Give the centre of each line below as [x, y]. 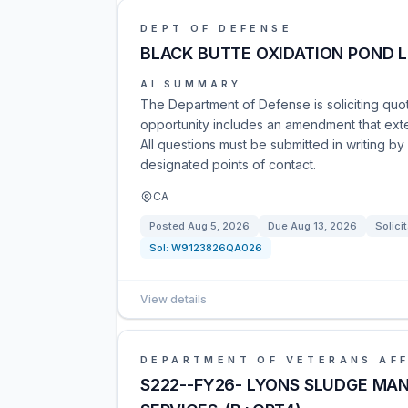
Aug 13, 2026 [324, 226]
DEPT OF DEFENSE [216, 28]
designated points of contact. [228, 164]
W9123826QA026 [217, 248]
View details [173, 299]
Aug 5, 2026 [219, 226]
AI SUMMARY [191, 84]
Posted [168, 226]
